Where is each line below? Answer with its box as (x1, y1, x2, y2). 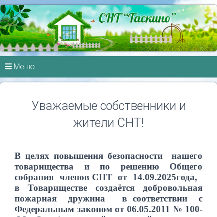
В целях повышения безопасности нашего (15, 151, 202, 161)
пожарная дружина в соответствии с (15, 193, 202, 204)
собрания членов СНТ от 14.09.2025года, (15, 172, 202, 183)
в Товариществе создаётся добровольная (15, 183, 202, 193)
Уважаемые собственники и (31, 98, 186, 113)
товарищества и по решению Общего (15, 161, 202, 172)
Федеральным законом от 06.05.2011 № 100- (15, 204, 202, 215)
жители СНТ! (73, 115, 144, 130)
